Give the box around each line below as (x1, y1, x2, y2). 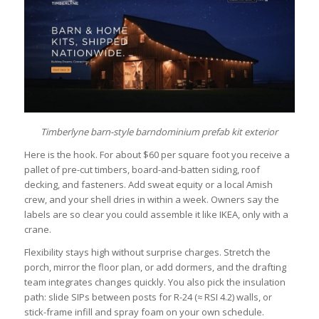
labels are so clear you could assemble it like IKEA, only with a (23, 207, 288, 221)
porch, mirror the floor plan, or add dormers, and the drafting (23, 260, 286, 273)
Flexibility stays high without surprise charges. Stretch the (23, 245, 271, 258)
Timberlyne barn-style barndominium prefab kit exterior (41, 125, 278, 138)
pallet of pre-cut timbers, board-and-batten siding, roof (23, 162, 260, 176)
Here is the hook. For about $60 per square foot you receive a (23, 147, 290, 161)
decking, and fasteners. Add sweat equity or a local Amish (23, 177, 273, 191)
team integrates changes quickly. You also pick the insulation (23, 275, 286, 288)
